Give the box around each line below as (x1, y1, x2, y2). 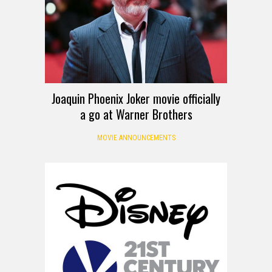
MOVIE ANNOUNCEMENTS (97, 133, 175, 142)
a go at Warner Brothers (80, 104, 192, 123)
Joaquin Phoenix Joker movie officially (52, 89, 220, 107)
